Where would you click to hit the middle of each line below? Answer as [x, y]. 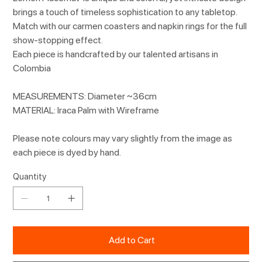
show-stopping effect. [58, 40]
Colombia [32, 68]
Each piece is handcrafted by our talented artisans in [116, 54]
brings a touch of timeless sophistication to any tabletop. [125, 12]
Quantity [30, 177]
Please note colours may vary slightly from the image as [123, 139]
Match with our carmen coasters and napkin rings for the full [130, 26]
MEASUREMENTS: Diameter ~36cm [85, 96]
